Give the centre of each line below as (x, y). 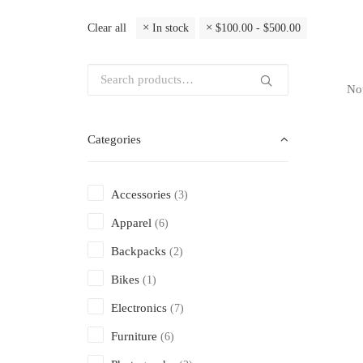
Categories (114, 139)
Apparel (131, 223)
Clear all (107, 28)
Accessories (141, 194)
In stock (171, 28)
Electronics (139, 308)
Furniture (134, 336)
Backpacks (139, 251)
